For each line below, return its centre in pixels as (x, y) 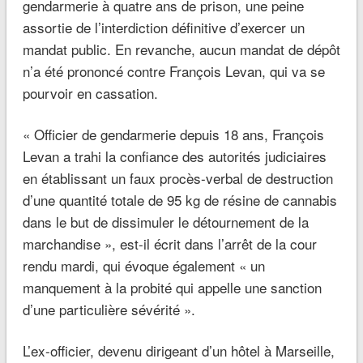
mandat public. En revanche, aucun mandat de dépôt (181, 49)
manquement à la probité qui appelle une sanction (172, 288)
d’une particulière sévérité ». (109, 310)
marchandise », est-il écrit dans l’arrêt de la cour (169, 244)
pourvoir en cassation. (90, 93)
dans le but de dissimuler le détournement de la (165, 222)
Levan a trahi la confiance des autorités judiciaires (174, 156)
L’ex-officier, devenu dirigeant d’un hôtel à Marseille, (178, 351)
